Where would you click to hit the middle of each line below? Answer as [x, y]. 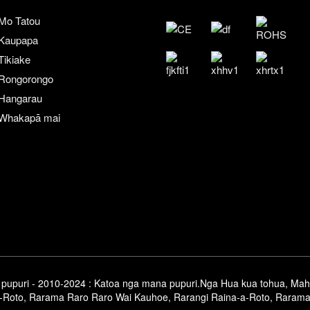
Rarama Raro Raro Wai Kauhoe [99, 297]
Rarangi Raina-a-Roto [222, 297]
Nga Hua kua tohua [242, 283]
